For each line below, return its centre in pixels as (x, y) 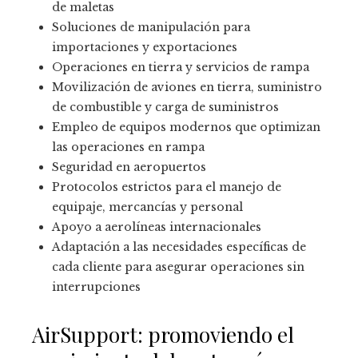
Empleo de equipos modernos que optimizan (186, 127)
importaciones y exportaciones (145, 48)
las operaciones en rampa (128, 147)
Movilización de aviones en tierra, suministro (187, 88)
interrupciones (96, 287)
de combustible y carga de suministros (165, 107)
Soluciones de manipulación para (151, 28)
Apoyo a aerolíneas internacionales (157, 227)
